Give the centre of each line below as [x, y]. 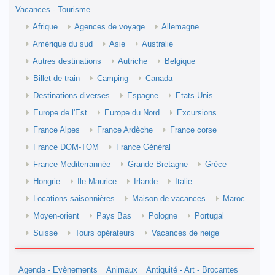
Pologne [163, 216]
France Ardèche [125, 130]
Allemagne [180, 27]
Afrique [45, 27]
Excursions [197, 113]
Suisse [45, 233]
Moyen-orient [56, 216]
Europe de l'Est [60, 113]
